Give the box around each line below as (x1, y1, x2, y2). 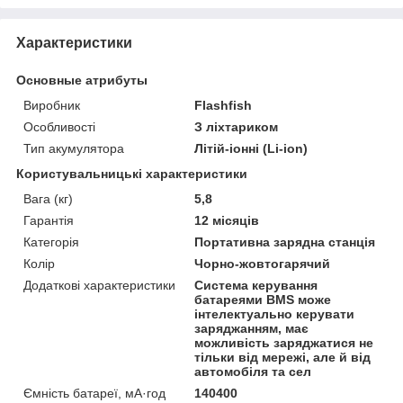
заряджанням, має (194, 320, 309, 336)
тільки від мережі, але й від (194, 349, 372, 364)
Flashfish (194, 97, 253, 112)
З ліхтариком (194, 119, 279, 134)
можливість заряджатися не (194, 335, 374, 350)
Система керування (194, 277, 318, 292)
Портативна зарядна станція (194, 234, 376, 249)
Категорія (23, 234, 79, 249)
